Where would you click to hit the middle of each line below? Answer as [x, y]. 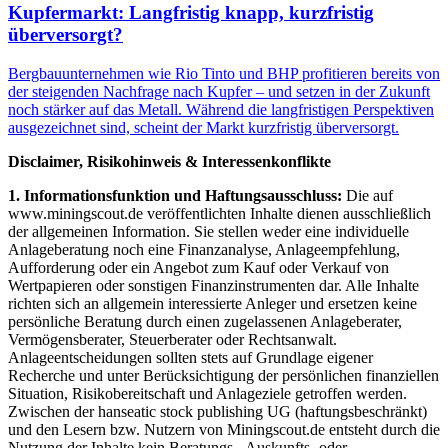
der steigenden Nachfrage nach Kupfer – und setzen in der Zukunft [219, 91]
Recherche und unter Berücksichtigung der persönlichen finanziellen [223, 375]
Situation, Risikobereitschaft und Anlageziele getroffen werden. [207, 393]
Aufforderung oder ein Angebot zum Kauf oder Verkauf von [198, 267]
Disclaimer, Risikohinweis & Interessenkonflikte [169, 161]
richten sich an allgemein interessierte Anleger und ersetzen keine [212, 303]
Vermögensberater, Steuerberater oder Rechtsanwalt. [172, 339]
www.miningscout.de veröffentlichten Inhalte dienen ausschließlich [219, 213]
